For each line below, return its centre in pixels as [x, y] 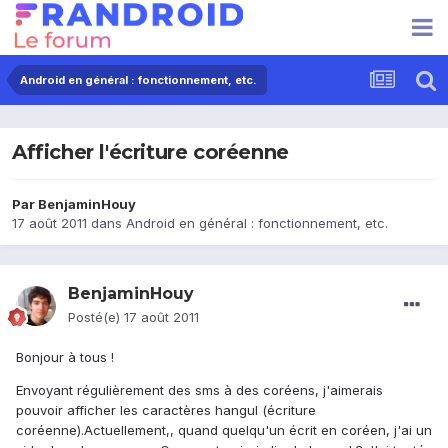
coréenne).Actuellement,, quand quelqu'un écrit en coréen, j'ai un [224, 430]
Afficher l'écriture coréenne [150, 152]
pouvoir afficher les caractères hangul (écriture [166, 410]
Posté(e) [96, 317]
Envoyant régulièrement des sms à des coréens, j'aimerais [199, 390]
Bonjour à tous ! [65, 357]
